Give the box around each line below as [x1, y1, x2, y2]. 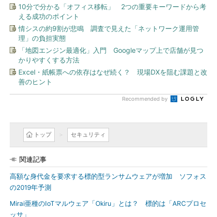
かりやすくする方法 [18, 56, 79, 64]
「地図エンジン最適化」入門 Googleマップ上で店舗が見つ [18, 46, 203, 54]
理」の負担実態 [18, 34, 66, 42]
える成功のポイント [18, 12, 79, 20]
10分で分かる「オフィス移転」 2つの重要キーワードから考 [18, 2, 206, 11]
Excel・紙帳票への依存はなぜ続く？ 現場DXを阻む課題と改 [18, 68, 207, 76]
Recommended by [122, 95, 169, 102]
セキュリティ [71, 131, 106, 138]
